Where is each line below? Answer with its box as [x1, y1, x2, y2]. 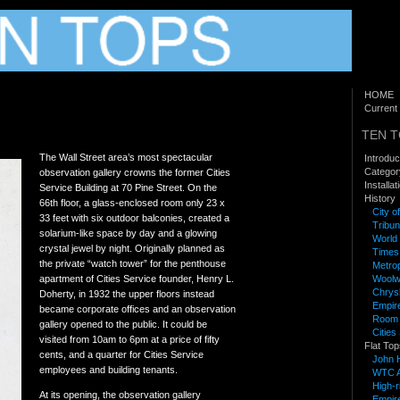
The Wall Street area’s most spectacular [39, 151, 212, 162]
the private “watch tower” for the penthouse [39, 257, 226, 269]
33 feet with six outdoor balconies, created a [39, 212, 229, 223]
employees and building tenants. [39, 363, 178, 375]
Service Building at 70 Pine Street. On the [39, 181, 217, 193]
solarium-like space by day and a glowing [39, 227, 217, 238]
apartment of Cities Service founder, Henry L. [39, 272, 234, 284]
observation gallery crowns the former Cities [39, 166, 230, 178]
